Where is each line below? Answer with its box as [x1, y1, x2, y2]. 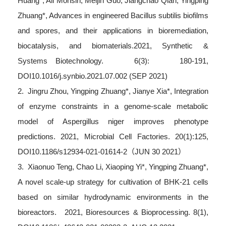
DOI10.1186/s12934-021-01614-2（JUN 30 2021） [18, 147, 186, 156]
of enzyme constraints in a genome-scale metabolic [18, 102, 208, 110]
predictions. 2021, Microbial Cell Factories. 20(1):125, [18, 132, 208, 141]
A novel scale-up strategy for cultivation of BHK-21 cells [18, 178, 208, 186]
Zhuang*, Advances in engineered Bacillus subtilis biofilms [18, 11, 208, 20]
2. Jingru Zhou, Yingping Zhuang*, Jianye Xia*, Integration [18, 87, 208, 95]
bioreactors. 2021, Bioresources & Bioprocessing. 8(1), [18, 208, 208, 216]
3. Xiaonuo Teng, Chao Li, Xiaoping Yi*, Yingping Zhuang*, [18, 162, 208, 171]
